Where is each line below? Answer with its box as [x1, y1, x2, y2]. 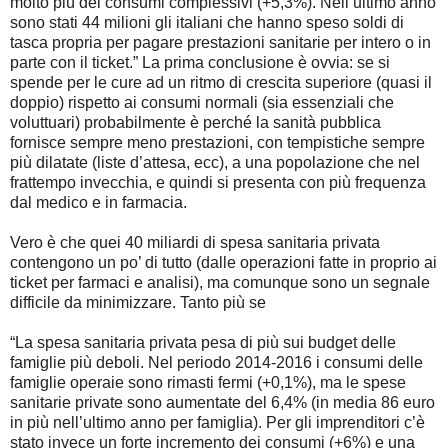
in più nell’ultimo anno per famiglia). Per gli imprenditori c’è [10, 413, 425, 431]
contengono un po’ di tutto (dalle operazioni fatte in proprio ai [10, 253, 437, 271]
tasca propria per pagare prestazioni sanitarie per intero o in [10, 33, 431, 51]
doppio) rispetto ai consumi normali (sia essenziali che [10, 93, 394, 111]
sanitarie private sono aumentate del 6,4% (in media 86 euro [10, 393, 435, 411]
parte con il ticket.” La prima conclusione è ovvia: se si [10, 53, 390, 71]
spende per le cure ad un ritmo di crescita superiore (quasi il [10, 73, 432, 91]
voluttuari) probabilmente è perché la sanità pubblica [10, 113, 381, 131]
